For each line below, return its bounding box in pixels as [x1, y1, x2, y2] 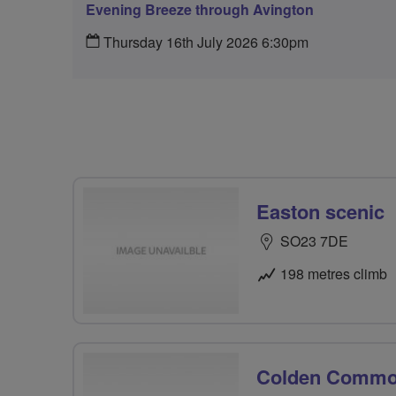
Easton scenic [256, 197, 385, 225]
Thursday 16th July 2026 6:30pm [100, 32, 308, 52]
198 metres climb [280, 263, 387, 284]
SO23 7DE [280, 231, 348, 251]
